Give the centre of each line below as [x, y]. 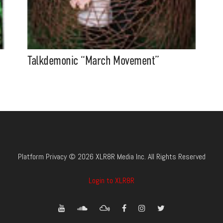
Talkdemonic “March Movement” [93, 60]
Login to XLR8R [111, 180]
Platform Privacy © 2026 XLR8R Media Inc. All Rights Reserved [111, 157]
